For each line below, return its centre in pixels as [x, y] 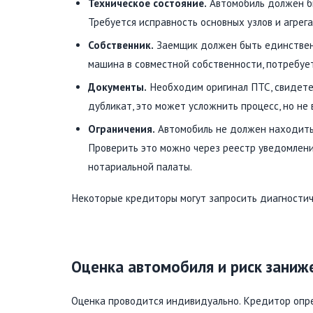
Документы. [117, 87]
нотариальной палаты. [140, 166]
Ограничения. [122, 129]
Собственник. [121, 45]
